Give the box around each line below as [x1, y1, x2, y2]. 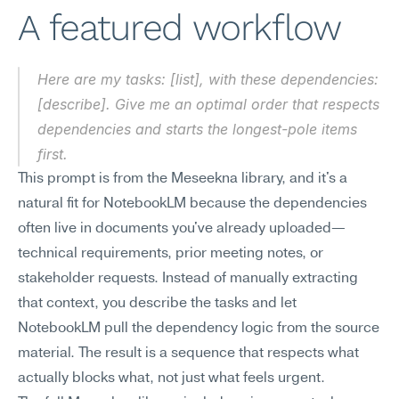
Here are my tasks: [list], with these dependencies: [37, 70, 379, 88]
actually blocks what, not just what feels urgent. [18, 371, 325, 386]
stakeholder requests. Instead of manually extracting [18, 272, 358, 286]
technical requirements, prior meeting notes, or [18, 247, 323, 261]
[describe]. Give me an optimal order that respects [37, 95, 379, 113]
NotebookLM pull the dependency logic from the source [18, 322, 379, 336]
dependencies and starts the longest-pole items [37, 120, 357, 138]
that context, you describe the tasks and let [18, 297, 297, 311]
